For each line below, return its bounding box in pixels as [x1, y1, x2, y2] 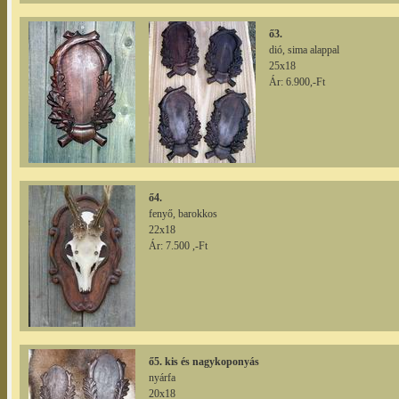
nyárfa [149, 370, 175, 384]
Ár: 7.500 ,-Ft [149, 239, 208, 252]
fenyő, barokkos [149, 207, 217, 220]
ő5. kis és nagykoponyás [149, 354, 259, 368]
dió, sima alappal [269, 43, 339, 56]
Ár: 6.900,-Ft [269, 75, 325, 88]
